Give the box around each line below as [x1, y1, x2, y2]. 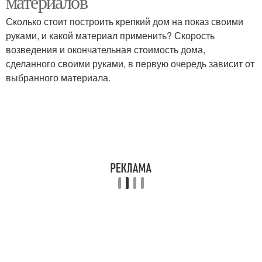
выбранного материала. [6, 71, 111, 84]
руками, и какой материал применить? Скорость [6, 29, 215, 42]
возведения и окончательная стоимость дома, [6, 43, 205, 56]
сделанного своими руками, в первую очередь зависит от [6, 57, 254, 70]
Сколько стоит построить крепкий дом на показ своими [6, 15, 243, 28]
